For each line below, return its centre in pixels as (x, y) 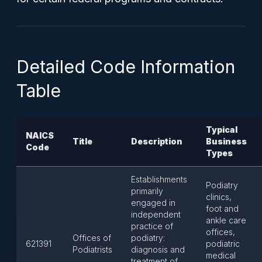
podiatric (223, 244)
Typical (222, 130)
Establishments (159, 179)
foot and (222, 208)
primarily (147, 191)
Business (226, 141)
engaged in (153, 203)
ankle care (226, 220)
